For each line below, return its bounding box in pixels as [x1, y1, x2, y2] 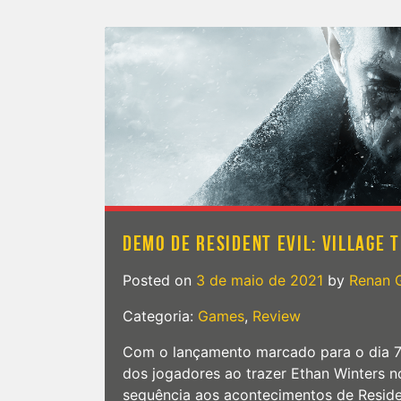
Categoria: [123, 307, 198, 325]
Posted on [123, 271, 196, 289]
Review [252, 307, 301, 325]
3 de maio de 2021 [196, 271, 323, 289]
